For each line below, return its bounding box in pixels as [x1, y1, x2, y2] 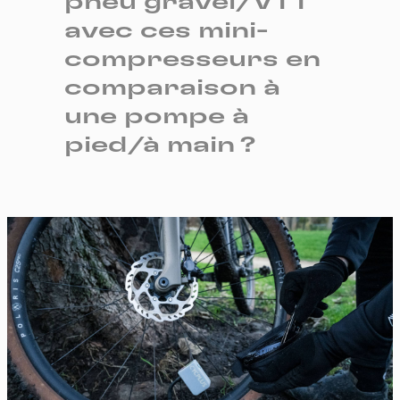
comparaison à [64, 77, 280, 99]
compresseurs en [64, 48, 321, 71]
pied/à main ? [64, 134, 255, 156]
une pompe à [64, 105, 249, 128]
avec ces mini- [64, 20, 268, 42]
